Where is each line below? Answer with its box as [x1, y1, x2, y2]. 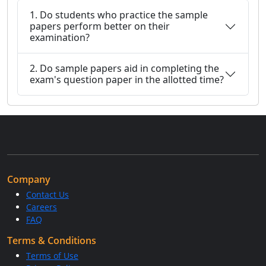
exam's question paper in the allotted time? [30, 73, 224, 86]
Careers [26, 201, 57, 213]
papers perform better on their [30, 20, 170, 33]
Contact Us [26, 189, 69, 200]
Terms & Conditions [7, 234, 96, 247]
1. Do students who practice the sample [30, 8, 208, 21]
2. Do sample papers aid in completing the [30, 62, 40, 75]
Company [7, 173, 50, 186]
